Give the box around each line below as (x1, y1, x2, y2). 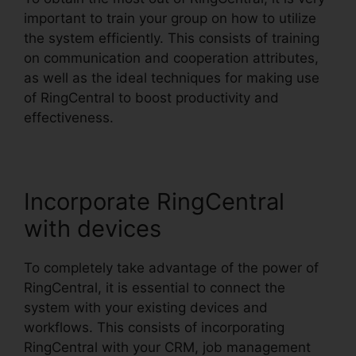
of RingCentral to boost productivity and (24, 89, 279, 106)
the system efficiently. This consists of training (24, 29, 319, 46)
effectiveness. (24, 109, 114, 126)
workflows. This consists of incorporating (24, 319, 284, 335)
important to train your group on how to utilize (24, 10, 316, 26)
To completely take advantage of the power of (24, 259, 319, 276)
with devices (24, 214, 161, 242)
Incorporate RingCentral (24, 187, 284, 215)
